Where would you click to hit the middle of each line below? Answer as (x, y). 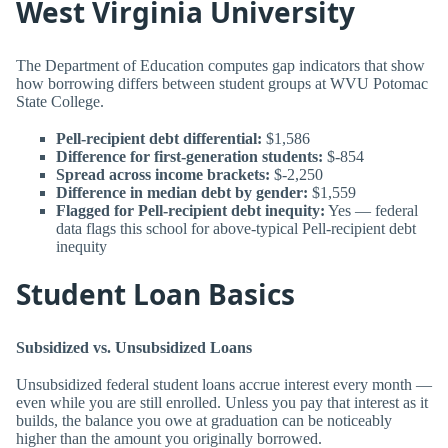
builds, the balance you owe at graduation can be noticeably (204, 420)
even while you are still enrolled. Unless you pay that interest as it (222, 402)
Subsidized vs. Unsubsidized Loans (134, 347)
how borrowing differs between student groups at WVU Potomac (222, 83)
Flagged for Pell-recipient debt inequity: (190, 210)
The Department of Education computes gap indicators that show (220, 65)
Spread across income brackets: (163, 174)
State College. (60, 101)
